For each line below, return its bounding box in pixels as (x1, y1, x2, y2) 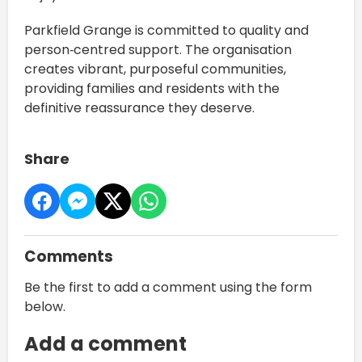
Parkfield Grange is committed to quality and (24, 21, 309, 40)
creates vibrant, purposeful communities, (24, 60, 286, 79)
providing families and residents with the (24, 79, 280, 99)
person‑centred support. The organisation (24, 40, 292, 60)
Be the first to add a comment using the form (24, 278, 312, 297)
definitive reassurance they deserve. (24, 99, 255, 118)
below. (24, 297, 65, 317)
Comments (24, 246, 113, 267)
